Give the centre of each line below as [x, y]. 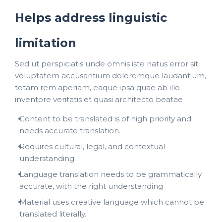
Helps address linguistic [91, 17]
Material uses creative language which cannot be [112, 202]
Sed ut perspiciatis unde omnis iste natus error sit [107, 63]
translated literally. [53, 214]
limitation [46, 43]
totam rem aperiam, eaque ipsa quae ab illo [97, 87]
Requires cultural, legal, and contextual [92, 146]
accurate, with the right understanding [91, 186]
